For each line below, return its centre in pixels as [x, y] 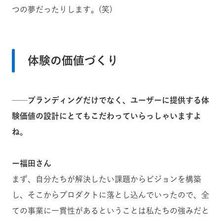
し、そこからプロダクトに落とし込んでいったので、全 [110, 195]
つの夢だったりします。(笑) [62, 9]
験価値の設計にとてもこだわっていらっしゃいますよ [107, 116]
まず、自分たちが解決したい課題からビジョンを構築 [107, 179]
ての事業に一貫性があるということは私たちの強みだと [110, 210]
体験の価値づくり [73, 60]
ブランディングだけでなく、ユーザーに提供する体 [118, 100]
